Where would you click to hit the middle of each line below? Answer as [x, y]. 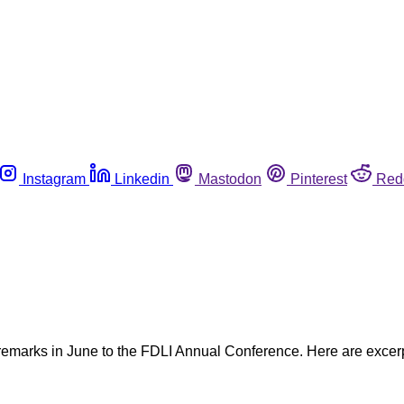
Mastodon [230, 179]
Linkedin [142, 179]
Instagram [54, 179]
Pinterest [319, 179]
